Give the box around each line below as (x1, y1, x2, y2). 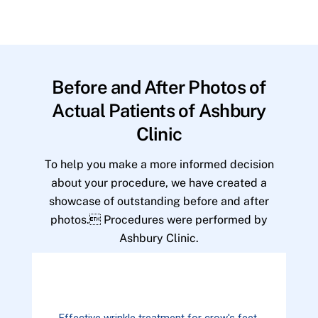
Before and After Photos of (52, 77, 266, 99)
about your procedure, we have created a (51, 176, 267, 190)
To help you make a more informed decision (44, 158, 274, 172)
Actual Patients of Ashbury (52, 100, 266, 122)
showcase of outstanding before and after (49, 194, 269, 209)
